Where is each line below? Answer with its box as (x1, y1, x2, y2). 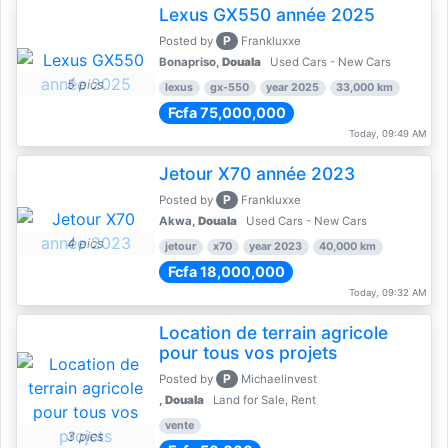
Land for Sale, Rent (209, 393, 316, 407)
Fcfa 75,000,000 (167, 104, 286, 121)
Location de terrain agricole (158, 322, 388, 343)
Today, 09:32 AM (348, 287, 427, 298)
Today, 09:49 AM (348, 128, 427, 139)
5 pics (67, 76, 105, 92)
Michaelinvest (238, 372, 321, 386)
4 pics (67, 235, 105, 251)
